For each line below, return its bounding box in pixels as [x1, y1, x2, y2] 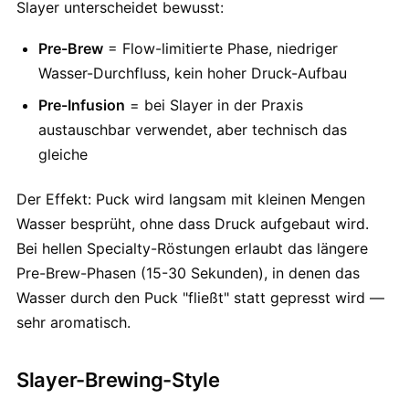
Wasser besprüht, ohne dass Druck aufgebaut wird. [16, 215, 369, 233]
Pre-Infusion [38, 96, 125, 114]
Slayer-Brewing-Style [16, 368, 220, 392]
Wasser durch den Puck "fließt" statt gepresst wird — [16, 288, 384, 307]
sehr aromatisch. [16, 313, 131, 331]
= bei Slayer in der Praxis [125, 96, 303, 114]
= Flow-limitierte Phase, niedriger [103, 39, 338, 58]
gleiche [38, 145, 88, 163]
